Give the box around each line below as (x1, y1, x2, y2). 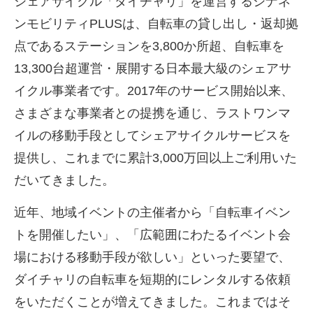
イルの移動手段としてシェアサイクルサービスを (14, 128, 291, 143)
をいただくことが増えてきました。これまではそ (14, 295, 291, 310)
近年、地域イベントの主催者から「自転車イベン (14, 205, 291, 220)
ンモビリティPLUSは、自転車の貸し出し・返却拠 (14, 16, 298, 31)
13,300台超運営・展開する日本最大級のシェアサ (14, 61, 291, 75)
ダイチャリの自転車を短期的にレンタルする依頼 (14, 272, 291, 287)
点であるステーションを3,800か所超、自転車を (14, 38, 284, 53)
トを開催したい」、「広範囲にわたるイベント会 (14, 228, 291, 242)
